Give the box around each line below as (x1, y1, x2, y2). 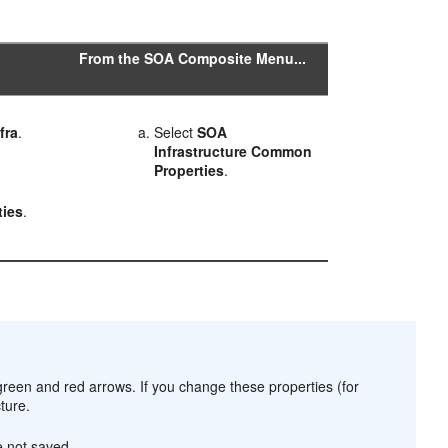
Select (154, 122, 198, 142)
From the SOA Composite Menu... (79, 48, 307, 68)
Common (251, 141, 313, 161)
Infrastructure (154, 141, 248, 161)
